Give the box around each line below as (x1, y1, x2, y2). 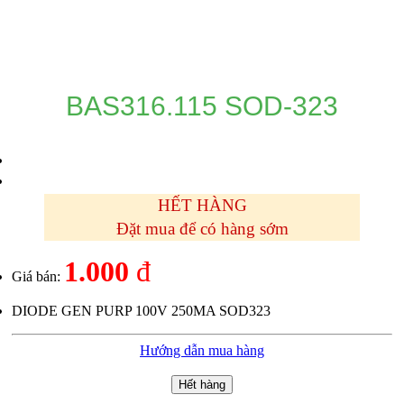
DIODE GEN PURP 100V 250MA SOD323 (12, 302, 271, 318)
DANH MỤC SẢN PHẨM (140, 31, 300, 47)
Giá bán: (12, 268, 64, 284)
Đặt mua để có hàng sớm (115, 218, 289, 238)
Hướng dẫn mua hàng (140, 342, 264, 358)
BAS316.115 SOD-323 (66, 90, 338, 121)
